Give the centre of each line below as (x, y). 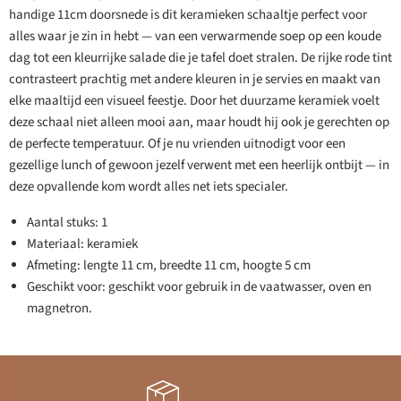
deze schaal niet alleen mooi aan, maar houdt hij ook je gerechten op (199, 123)
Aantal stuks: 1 (67, 223)
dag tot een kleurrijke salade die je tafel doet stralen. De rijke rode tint (200, 58)
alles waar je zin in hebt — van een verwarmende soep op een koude (195, 37)
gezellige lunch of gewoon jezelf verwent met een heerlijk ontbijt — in (199, 166)
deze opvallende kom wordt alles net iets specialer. (149, 187)
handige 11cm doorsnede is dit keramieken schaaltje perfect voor (188, 15)
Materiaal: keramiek (82, 244)
